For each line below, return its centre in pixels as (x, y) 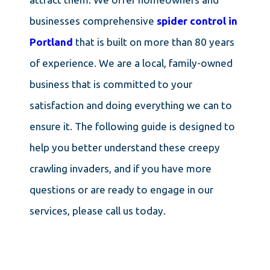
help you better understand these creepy (124, 147)
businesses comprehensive (93, 20)
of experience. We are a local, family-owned (131, 63)
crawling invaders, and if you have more (120, 168)
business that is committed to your (111, 84)
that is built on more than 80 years (155, 42)
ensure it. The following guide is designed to (132, 126)
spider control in (197, 20)
